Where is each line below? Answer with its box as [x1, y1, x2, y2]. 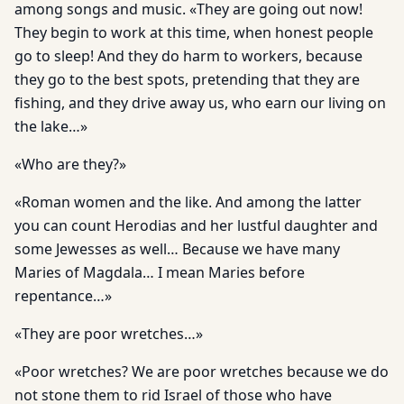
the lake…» [14, 116, 87, 136]
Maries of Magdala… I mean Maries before [14, 262, 305, 282]
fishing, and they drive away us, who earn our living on [14, 93, 386, 113]
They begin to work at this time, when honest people [14, 23, 373, 42]
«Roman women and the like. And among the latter [14, 192, 362, 212]
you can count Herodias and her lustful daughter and [14, 216, 378, 235]
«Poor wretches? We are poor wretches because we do [14, 362, 389, 381]
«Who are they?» [14, 154, 126, 174]
